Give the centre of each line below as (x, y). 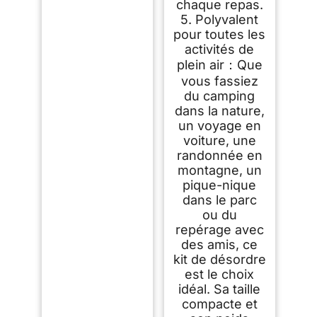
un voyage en (219, 125)
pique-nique (220, 185)
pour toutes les (220, 34)
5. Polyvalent (220, 19)
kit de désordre (219, 259)
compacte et (219, 304)
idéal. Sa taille (220, 289)
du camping (220, 96)
